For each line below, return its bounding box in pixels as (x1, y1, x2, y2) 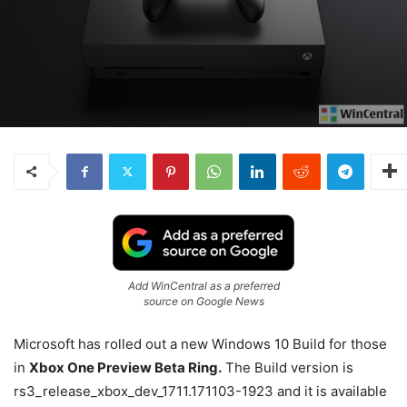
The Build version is (222, 358, 353, 376)
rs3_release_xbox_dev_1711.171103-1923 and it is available (14, 382, 387, 400)
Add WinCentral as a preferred (127, 278, 280, 293)
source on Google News (143, 293, 264, 308)
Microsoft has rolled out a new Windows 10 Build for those (14, 334, 387, 352)
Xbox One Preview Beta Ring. (29, 358, 222, 376)
